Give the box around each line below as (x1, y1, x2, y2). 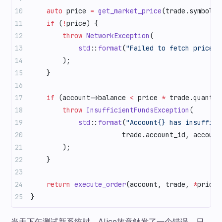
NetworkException (82, 31, 150, 41)
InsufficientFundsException (82, 106, 190, 115)
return (31, 180, 71, 189)
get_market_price (94, 6, 162, 16)
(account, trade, (126, 180, 194, 189)
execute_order (70, 180, 126, 189)
